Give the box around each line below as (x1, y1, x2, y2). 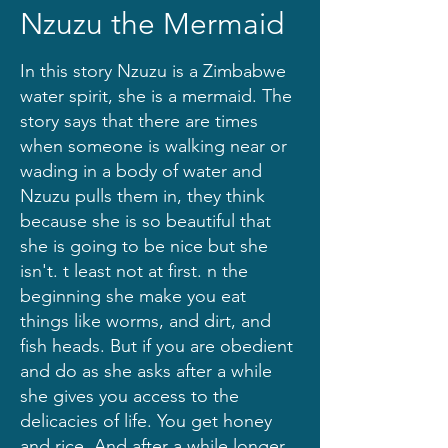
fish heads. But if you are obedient (20, 335, 293, 357)
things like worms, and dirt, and (20, 310, 271, 332)
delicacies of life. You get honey (20, 410, 272, 432)
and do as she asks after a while (20, 360, 272, 382)
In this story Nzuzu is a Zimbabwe (20, 60, 286, 82)
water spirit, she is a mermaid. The (20, 85, 292, 107)
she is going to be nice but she (20, 235, 268, 257)
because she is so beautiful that (20, 210, 271, 232)
